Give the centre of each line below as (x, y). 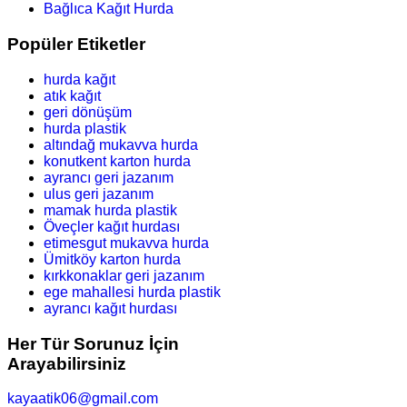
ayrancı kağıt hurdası (110, 308)
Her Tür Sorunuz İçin (93, 343)
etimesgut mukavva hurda (126, 243)
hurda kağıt (79, 79)
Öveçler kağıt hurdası (112, 226)
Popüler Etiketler (76, 45)
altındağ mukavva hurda (121, 144)
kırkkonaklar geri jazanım (124, 275)
